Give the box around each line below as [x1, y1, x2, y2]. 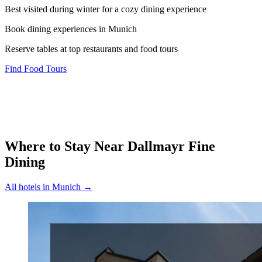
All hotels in [5, 182, 52, 192]
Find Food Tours [5, 64, 67, 74]
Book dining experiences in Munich [5, 24, 137, 35]
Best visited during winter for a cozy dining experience [5, 4, 206, 15]
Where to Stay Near [5, 139, 127, 154]
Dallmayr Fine [127, 139, 215, 154]
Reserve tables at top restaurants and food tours [5, 44, 178, 54]
